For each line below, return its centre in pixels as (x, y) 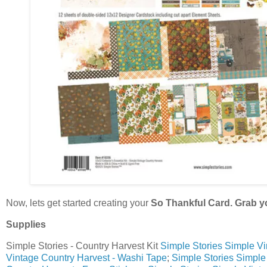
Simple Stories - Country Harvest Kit (83, 246)
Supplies (26, 225)
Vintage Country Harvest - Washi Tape (86, 257)
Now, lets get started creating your (78, 203)
